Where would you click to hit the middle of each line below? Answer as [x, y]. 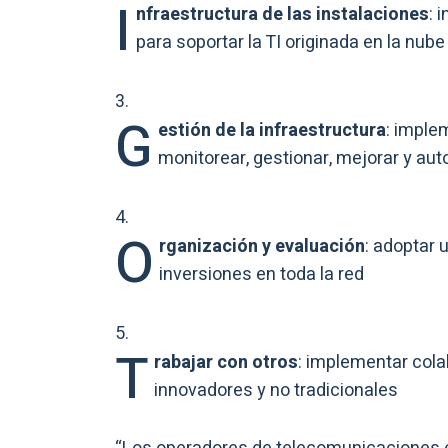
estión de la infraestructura [272, 130]
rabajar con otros [226, 362]
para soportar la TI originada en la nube [290, 42]
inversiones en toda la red [261, 274]
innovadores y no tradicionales [276, 390]
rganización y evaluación [262, 246]
